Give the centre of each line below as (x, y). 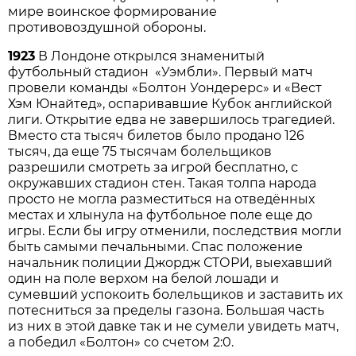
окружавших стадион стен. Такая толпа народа (163, 184)
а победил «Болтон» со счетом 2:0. (121, 342)
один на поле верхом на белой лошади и (144, 279)
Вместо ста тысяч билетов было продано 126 (157, 136)
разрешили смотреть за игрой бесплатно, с (153, 168)
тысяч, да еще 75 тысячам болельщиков (140, 152)
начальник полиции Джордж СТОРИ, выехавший (170, 263)
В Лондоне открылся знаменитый (150, 56)
